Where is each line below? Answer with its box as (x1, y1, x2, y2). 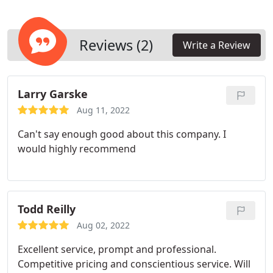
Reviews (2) (79, 35, 153, 55)
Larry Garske (18, 87, 88, 101)
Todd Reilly (18, 202, 76, 216)
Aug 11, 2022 (77, 104, 130, 116)
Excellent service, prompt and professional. (18, 243, 216, 256)
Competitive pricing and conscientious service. (18, 257, 232, 271)
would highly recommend (18, 142, 136, 155)
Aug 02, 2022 (77, 219, 130, 231)
